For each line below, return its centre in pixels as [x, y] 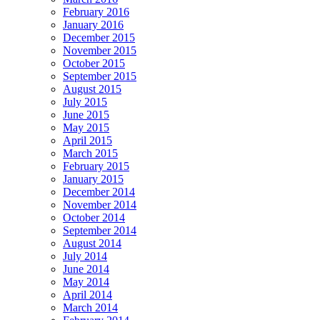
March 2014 [90, 307]
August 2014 [92, 243]
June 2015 [86, 114]
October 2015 [94, 63]
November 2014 [100, 204]
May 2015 [86, 127]
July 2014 [85, 256]
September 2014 [100, 230]
